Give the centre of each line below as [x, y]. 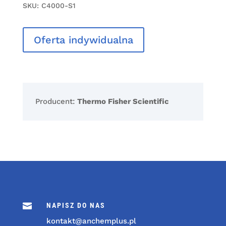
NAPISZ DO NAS [76, 206]
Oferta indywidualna [83, 40]
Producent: [56, 102]
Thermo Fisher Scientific [123, 102]
